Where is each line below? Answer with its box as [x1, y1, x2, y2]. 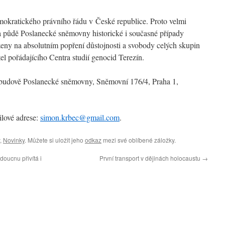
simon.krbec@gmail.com [40, 111, 120, 123]
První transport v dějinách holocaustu [99, 153, 202, 162]
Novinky [3, 135, 25, 144]
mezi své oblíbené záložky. [101, 135, 176, 144]
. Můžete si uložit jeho [25, 135, 85, 144]
